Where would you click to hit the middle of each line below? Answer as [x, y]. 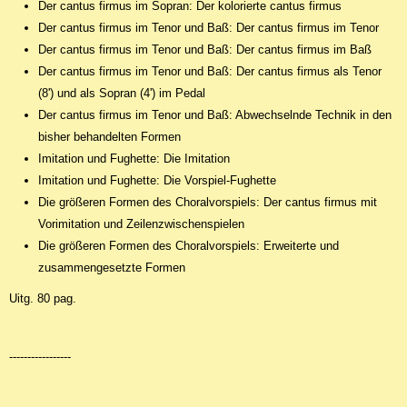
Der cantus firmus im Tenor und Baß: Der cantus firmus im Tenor [208, 28]
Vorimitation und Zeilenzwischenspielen [141, 224]
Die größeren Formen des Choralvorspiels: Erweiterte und [189, 246]
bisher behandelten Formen [109, 137]
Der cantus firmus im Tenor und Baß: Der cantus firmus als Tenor [210, 71]
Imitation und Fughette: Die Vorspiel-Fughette [157, 180]
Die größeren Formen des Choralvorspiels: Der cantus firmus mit [208, 202]
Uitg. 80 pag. [45, 298]
